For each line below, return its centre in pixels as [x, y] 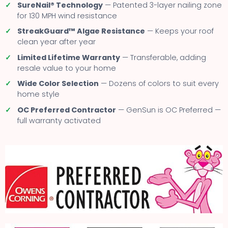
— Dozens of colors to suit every [159, 84]
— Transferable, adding [163, 57]
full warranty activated [59, 121]
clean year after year [56, 42]
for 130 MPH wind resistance [67, 16]
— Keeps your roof [179, 31]
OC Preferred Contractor [67, 110]
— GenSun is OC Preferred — [168, 110]
